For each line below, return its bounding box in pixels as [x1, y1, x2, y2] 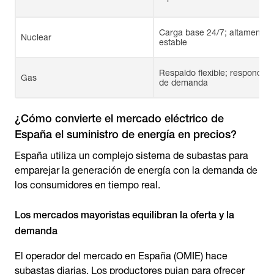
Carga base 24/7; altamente [159, 28, 268, 37]
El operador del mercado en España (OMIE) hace [15, 250, 228, 262]
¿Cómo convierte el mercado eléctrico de [15, 112, 224, 125]
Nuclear [21, 32, 51, 42]
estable [159, 37, 187, 47]
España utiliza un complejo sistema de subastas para [15, 150, 248, 161]
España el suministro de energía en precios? [15, 128, 237, 141]
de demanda [159, 78, 208, 87]
